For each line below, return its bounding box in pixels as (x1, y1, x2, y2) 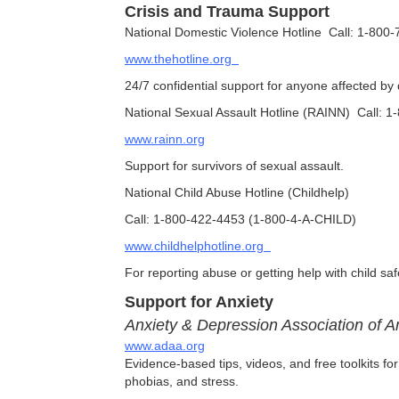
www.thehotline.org (125, 51, 232, 66)
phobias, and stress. (125, 373, 239, 388)
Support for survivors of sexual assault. (125, 158, 344, 173)
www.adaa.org (125, 338, 205, 353)
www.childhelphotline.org (125, 238, 264, 253)
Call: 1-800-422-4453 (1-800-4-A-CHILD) (125, 211, 356, 226)
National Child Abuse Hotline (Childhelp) (125, 184, 349, 199)
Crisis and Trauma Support (125, 2, 330, 20)
